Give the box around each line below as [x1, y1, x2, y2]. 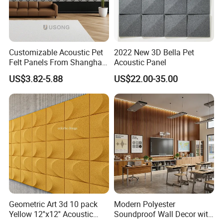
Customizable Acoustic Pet [9, 47, 104, 58]
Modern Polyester [113, 199, 175, 210]
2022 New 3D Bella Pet [113, 47, 194, 58]
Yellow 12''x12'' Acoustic [9, 209, 63, 220]
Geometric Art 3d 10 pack [9, 199, 98, 210]
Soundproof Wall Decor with [113, 209, 213, 220]
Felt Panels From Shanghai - [9, 57, 109, 68]
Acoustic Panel [113, 57, 166, 68]
